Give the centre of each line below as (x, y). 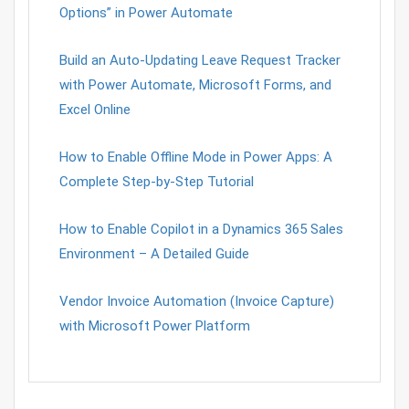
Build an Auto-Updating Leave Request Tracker (199, 60)
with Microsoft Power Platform (154, 325)
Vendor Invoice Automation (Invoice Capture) (196, 301)
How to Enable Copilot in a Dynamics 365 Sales (201, 229)
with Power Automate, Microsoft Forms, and (195, 84)
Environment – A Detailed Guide (154, 253)
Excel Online (94, 109)
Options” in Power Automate (146, 12)
